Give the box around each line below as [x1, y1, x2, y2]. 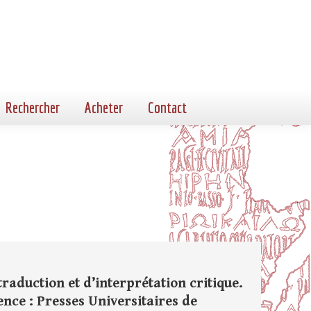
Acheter [85, 99, 123, 116]
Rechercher [6, 99, 60, 116]
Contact [148, 99, 187, 116]
